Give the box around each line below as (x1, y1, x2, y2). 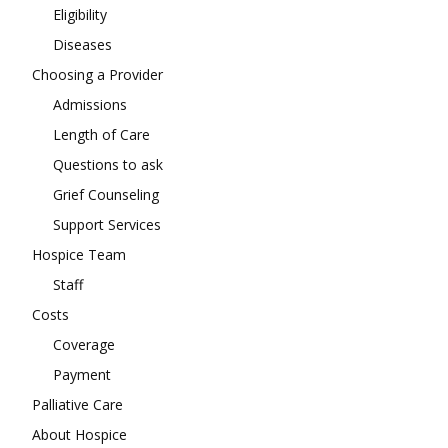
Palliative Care (32, 395, 123, 414)
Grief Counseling (53, 185, 159, 204)
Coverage (53, 335, 115, 354)
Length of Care (53, 125, 150, 144)
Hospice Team (32, 245, 126, 264)
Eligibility (53, 5, 107, 24)
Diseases (53, 35, 112, 54)
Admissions (53, 95, 127, 114)
